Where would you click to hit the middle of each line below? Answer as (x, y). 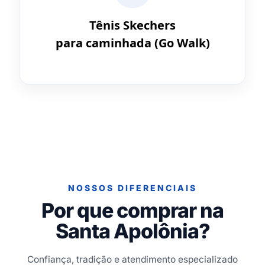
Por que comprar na (132, 210)
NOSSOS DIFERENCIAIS (132, 188)
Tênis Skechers (132, 25)
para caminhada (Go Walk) (132, 43)
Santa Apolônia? (132, 231)
